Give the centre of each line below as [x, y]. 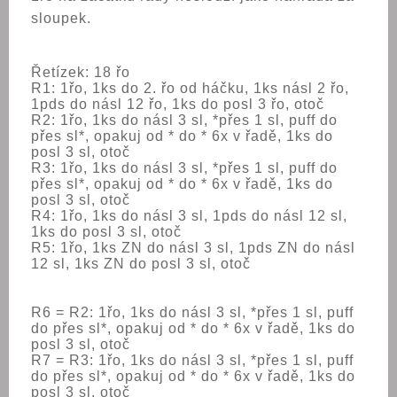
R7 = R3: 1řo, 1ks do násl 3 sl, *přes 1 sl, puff [192, 360]
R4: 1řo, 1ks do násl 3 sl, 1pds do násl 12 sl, [189, 216]
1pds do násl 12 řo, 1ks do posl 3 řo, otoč [178, 104]
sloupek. [61, 18]
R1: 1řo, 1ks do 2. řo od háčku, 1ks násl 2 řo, [190, 88]
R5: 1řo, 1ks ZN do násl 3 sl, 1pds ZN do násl [193, 248]
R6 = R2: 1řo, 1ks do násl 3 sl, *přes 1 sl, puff [192, 312]
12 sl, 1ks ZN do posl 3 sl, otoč [141, 264]
